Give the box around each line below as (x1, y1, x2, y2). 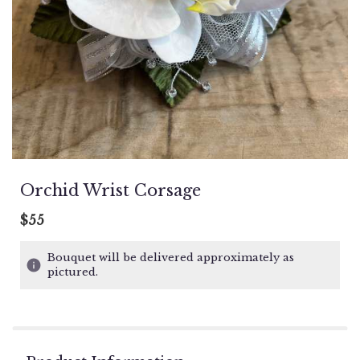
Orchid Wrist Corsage (20, 181, 201, 201)
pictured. (47, 265, 98, 280)
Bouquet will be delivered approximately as (47, 251, 294, 265)
